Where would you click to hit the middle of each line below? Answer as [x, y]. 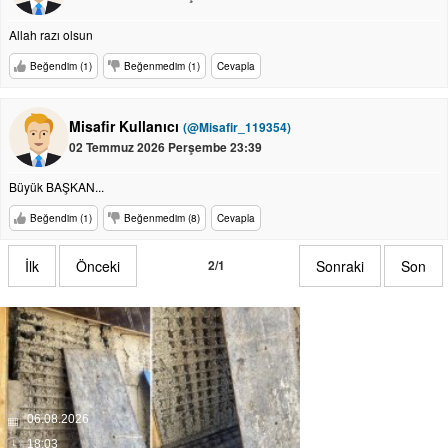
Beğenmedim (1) [162, 66]
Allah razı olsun [51, 34]
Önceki [98, 266]
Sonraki [340, 266]
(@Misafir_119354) [237, 127]
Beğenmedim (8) [162, 218]
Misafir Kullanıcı [126, 126]
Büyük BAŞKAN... [56, 186]
